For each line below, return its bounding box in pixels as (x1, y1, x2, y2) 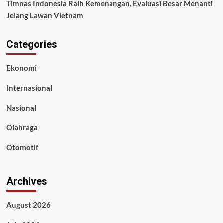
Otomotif (6, 143, 38, 152)
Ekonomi (6, 63, 37, 72)
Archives (6, 175, 47, 187)
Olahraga (6, 123, 38, 132)
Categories (6, 38, 57, 50)
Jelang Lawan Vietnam (6, 11, 83, 20)
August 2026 (6, 200, 51, 209)
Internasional (6, 83, 52, 92)
